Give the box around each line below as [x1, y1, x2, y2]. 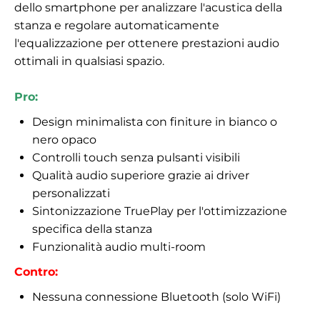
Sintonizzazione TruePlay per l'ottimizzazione [32, 204, 287, 218]
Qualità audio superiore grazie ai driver [32, 168, 249, 182]
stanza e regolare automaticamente [14, 18, 219, 32]
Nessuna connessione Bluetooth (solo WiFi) [32, 289, 281, 304]
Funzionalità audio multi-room [32, 239, 206, 254]
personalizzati [32, 186, 110, 200]
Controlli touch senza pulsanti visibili [32, 150, 240, 164]
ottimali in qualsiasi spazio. [14, 54, 164, 68]
